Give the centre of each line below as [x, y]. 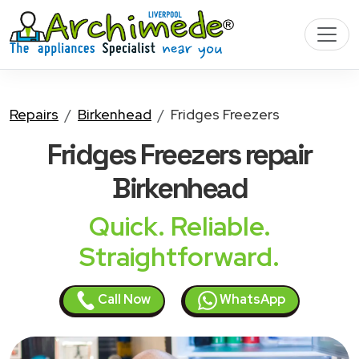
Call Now [123, 299]
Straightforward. [179, 257]
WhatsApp [251, 299]
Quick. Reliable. [179, 226]
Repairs [34, 114]
